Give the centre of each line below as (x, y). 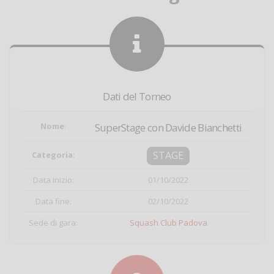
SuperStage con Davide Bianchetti (168, 128)
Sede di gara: (53, 223)
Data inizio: (53, 180)
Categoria (52, 155)
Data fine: (53, 201)
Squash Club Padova (168, 223)
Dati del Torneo (137, 96)
